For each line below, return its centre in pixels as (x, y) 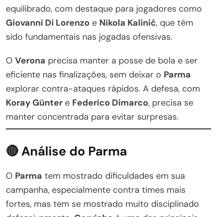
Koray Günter (34, 102)
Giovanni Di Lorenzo (48, 23)
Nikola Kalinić (128, 23)
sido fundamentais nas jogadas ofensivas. (89, 37)
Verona (30, 60)
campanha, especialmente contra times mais (96, 190)
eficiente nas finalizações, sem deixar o (85, 74)
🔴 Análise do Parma (66, 151)
